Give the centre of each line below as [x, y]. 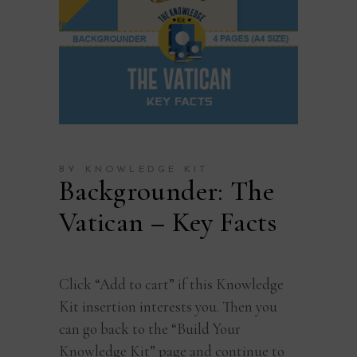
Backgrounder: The [167, 191]
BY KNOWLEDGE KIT [134, 169]
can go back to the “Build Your [150, 328]
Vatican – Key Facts [168, 222]
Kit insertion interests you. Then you [168, 306]
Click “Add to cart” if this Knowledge [171, 284]
